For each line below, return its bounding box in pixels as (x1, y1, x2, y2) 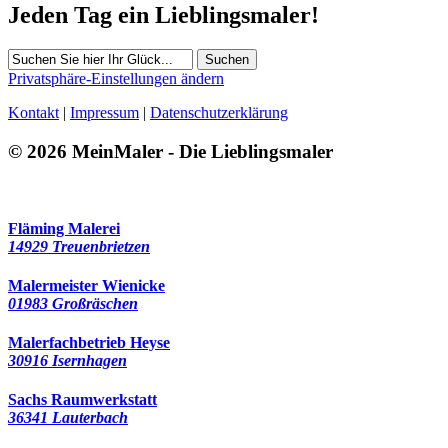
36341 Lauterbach (8, 409, 128, 427)
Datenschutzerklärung (150, 103, 288, 121)
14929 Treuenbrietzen (8, 237, 150, 255)
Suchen (205, 51, 249, 67)
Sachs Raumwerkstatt (8, 391, 157, 409)
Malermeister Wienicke (8, 276, 165, 294)
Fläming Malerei (8, 219, 120, 237)
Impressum (70, 103, 139, 121)
